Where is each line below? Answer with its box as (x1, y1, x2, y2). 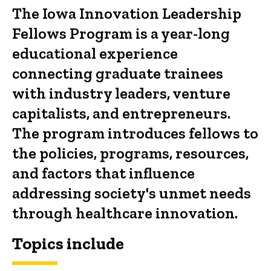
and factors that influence (12, 163, 195, 183)
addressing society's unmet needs (12, 183, 251, 203)
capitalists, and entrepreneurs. (12, 103, 230, 123)
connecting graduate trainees (12, 64, 223, 83)
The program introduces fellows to (12, 123, 258, 143)
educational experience (12, 44, 178, 63)
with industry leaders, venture (12, 83, 230, 103)
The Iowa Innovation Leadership (12, 4, 241, 23)
